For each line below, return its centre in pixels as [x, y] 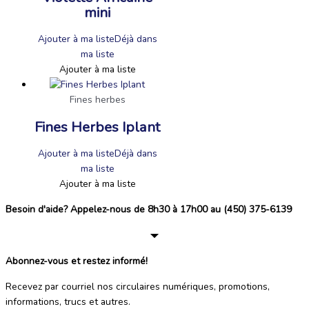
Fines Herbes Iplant [97, 127]
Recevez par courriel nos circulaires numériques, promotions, [138, 286]
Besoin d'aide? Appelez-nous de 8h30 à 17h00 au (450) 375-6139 [149, 210]
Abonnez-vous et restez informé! [77, 261]
